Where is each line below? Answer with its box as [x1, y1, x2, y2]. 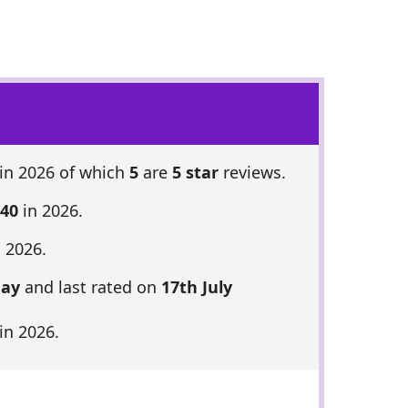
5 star [171, 161, 219, 184]
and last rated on [19, 276, 161, 299]
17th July [160, 276, 232, 299]
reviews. [218, 161, 286, 184]
